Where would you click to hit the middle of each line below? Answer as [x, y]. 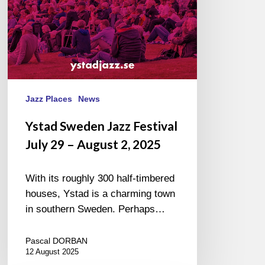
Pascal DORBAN [57, 241]
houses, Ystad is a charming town [101, 194]
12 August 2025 [52, 252]
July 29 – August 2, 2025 [93, 144]
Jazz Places [49, 99]
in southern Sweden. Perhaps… [96, 209]
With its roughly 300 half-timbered [100, 179]
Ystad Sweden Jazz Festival [102, 126]
